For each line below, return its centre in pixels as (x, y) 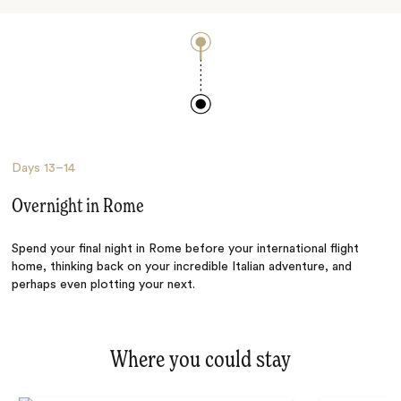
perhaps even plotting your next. (104, 285)
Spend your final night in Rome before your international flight (186, 249)
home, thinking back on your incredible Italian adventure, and (182, 267)
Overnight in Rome (78, 207)
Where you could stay (200, 360)
